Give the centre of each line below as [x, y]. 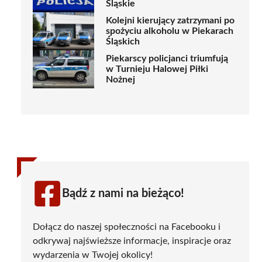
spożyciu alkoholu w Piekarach [170, 31]
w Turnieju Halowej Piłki [157, 69]
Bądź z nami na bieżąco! [123, 193]
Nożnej [120, 80]
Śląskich [123, 42]
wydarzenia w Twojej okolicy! [93, 255]
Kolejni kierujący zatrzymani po [170, 21]
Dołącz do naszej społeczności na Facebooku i [127, 227]
